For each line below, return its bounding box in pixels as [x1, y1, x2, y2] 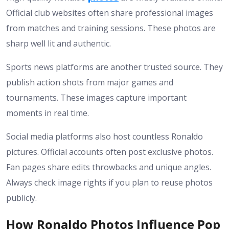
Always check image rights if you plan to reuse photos [6, 176, 213, 188]
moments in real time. [6, 107, 89, 119]
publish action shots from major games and [6, 76, 173, 88]
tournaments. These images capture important [6, 91, 187, 103]
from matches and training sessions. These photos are [6, 22, 216, 34]
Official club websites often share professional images [6, 7, 213, 18]
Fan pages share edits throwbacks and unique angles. [6, 161, 211, 173]
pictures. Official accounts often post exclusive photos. [6, 146, 213, 157]
